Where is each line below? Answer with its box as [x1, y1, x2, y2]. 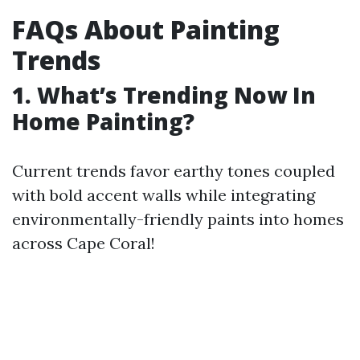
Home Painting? [12, 106, 194, 137]
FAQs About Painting [12, 12, 280, 47]
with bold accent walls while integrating [12, 185, 315, 205]
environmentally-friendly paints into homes [12, 209, 344, 229]
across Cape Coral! [12, 233, 155, 253]
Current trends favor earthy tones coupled [12, 161, 335, 181]
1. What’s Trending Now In [12, 80, 316, 110]
